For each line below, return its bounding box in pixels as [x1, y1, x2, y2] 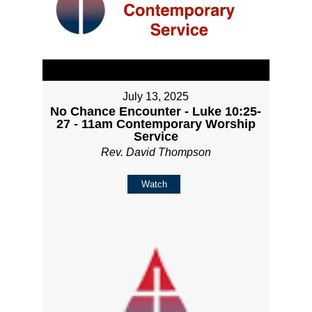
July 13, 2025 [123, 90, 189, 102]
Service [133, 129, 178, 143]
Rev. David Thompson [100, 146, 211, 158]
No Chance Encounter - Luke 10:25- [50, 104, 262, 118]
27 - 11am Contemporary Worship [56, 116, 256, 131]
